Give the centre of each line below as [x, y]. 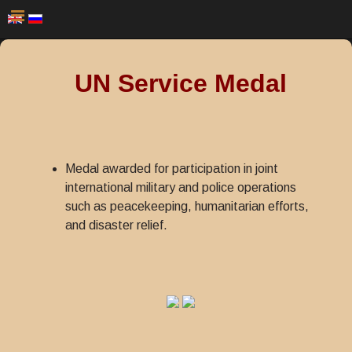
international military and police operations [181, 187]
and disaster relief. [116, 225]
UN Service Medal [181, 83]
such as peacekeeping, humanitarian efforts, [187, 206]
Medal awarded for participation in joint [172, 169]
